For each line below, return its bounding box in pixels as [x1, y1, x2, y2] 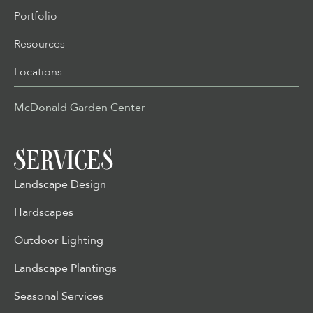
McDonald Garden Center [14, 100, 145, 116]
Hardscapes [14, 205, 73, 221]
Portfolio [14, 8, 57, 24]
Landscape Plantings [14, 261, 117, 277]
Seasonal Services [14, 289, 103, 305]
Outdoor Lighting [14, 233, 103, 249]
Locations [14, 64, 62, 80]
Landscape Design [14, 177, 106, 193]
